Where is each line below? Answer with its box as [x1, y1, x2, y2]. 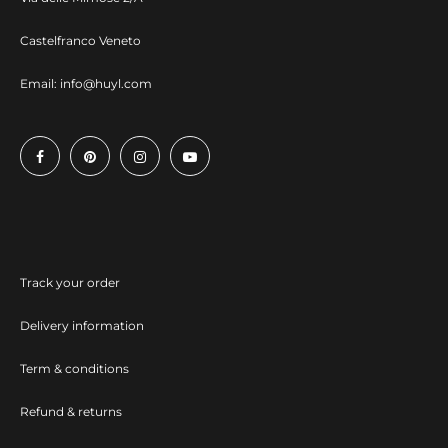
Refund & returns [20, 403, 122, 419]
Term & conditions [20, 360, 129, 376]
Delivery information [20, 317, 144, 333]
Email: [20, 75, 60, 91]
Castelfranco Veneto [20, 32, 141, 48]
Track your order [20, 274, 120, 290]
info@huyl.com [60, 75, 152, 91]
